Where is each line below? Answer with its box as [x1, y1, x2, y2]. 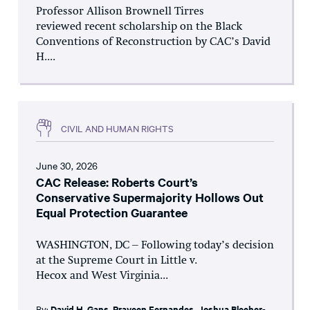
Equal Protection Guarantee [36, 204, 188, 221]
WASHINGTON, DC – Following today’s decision [36, 240, 274, 252]
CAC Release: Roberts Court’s [36, 174, 198, 191]
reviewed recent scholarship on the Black [36, 21, 242, 33]
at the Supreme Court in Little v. [36, 255, 197, 267]
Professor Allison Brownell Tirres [36, 6, 204, 18]
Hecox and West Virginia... [36, 271, 168, 282]
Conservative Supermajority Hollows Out [36, 189, 264, 206]
